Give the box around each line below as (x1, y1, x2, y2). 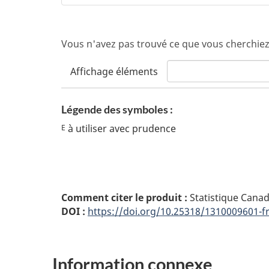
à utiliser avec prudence (65, 122, 176, 136)
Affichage (70, 64, 116, 78)
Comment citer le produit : (61, 191, 187, 205)
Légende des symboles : (61, 103, 173, 116)
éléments (116, 64, 158, 78)
